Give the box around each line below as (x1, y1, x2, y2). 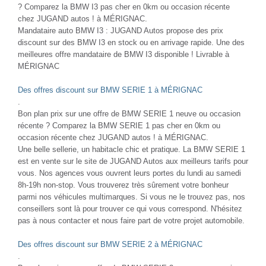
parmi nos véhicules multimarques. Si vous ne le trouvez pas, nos (18, 192, 245, 201)
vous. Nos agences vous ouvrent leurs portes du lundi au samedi (18, 168, 241, 178)
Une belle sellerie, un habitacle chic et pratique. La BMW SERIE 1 (18, 144, 245, 154)
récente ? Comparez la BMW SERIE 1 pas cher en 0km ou (18, 121, 220, 130)
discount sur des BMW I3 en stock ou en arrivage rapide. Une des (18, 37, 245, 47)
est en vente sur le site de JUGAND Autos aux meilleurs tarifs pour (18, 156, 248, 166)
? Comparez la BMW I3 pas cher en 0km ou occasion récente (18, 2, 230, 11)
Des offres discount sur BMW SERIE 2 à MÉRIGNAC (18, 239, 202, 249)
